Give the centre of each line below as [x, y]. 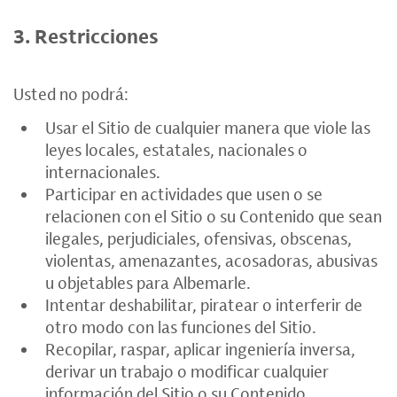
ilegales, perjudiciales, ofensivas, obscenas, [198, 238]
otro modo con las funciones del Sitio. [181, 327]
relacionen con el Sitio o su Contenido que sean [214, 216]
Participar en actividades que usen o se [184, 194]
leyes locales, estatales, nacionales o [176, 150]
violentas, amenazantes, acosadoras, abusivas [211, 261]
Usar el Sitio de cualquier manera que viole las [208, 128]
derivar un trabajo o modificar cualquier [187, 371]
